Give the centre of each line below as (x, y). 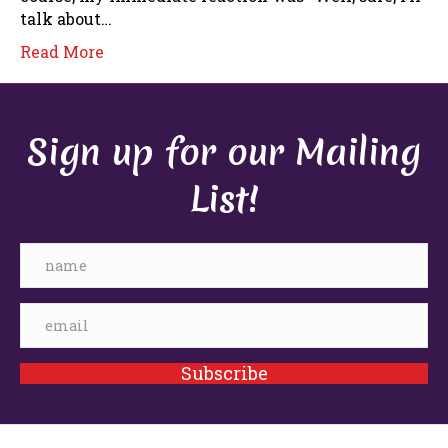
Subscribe (224, 372)
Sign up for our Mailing (224, 152)
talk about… (66, 18)
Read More (62, 51)
